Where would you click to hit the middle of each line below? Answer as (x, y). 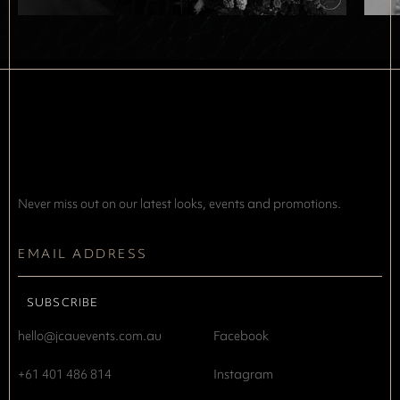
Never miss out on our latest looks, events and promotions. (179, 203)
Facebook (241, 335)
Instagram (243, 374)
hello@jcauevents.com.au (90, 335)
